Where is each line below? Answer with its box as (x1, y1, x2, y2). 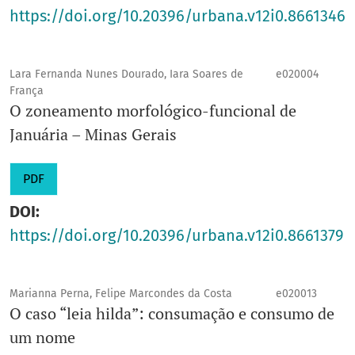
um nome (10, 326, 75, 349)
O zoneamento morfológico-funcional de (10, 100, 296, 122)
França (10, 84, 44, 98)
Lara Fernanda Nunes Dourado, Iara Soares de (10, 67, 243, 82)
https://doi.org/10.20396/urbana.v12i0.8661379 (10, 226, 344, 246)
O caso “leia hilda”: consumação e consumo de (10, 303, 334, 325)
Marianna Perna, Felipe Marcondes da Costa (10, 287, 232, 301)
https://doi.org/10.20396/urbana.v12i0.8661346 (10, 6, 345, 26)
